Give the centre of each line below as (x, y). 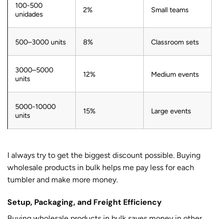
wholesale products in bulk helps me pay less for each (101, 168)
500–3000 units (41, 42)
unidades (29, 14)
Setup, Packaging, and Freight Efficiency (85, 202)
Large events (171, 111)
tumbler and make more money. (63, 180)
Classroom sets (175, 42)
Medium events (175, 74)
